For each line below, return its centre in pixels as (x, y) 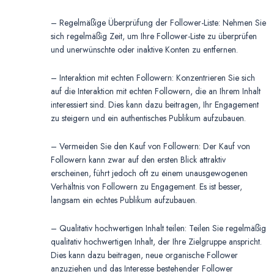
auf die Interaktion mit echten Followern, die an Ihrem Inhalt (156, 91)
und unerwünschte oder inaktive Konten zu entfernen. (144, 50)
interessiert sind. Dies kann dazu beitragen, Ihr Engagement (155, 105)
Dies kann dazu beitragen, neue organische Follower (144, 255)
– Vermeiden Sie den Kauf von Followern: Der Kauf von (150, 146)
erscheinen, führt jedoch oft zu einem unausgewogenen (149, 173)
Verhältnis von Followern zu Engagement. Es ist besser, (146, 187)
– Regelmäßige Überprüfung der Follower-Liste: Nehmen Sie (158, 23)
